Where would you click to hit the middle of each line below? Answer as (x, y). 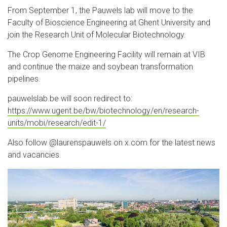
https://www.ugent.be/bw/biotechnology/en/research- (103, 111)
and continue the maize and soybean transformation (100, 67)
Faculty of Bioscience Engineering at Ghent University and (109, 23)
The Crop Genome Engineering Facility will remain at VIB (106, 54)
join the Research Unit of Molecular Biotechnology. (98, 35)
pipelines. (24, 79)
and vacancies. (34, 155)
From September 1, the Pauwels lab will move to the (100, 10)
